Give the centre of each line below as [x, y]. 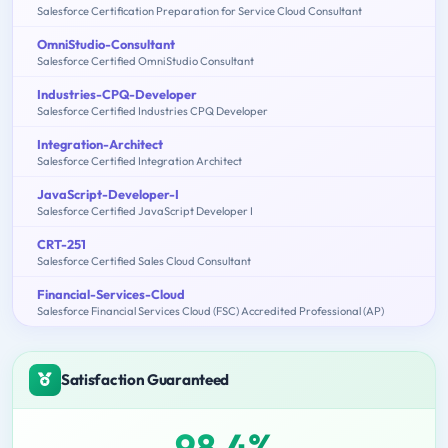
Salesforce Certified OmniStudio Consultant [145, 60]
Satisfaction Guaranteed [145, 379]
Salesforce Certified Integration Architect [139, 160]
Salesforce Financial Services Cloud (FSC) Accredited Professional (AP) [210, 310]
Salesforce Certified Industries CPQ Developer [152, 110]
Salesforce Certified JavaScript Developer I [145, 210]
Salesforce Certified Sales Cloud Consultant [144, 260]
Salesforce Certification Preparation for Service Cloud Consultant [199, 10]
